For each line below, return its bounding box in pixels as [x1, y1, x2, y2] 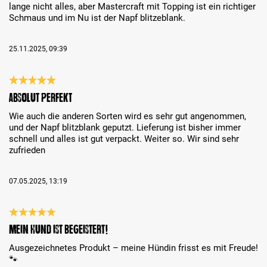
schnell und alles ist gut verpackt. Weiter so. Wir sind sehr [9, 133, 239, 144]
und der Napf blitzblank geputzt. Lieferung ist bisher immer [9, 122, 241, 133]
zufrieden [9, 144, 45, 156]
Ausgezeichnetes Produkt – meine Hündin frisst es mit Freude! [9, 243, 258, 254]
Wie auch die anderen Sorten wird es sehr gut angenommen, [9, 110, 246, 122]
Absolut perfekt [9, 91, 72, 104]
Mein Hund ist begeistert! [9, 223, 108, 237]
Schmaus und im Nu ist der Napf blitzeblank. [9, 12, 185, 23]
